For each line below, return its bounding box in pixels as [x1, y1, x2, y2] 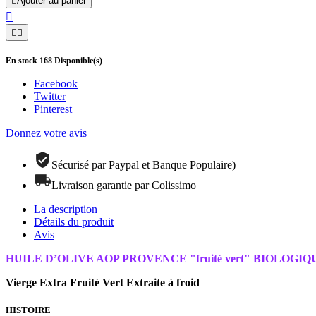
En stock [6, 55, 39, 66]
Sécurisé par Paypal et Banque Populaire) [51, 158, 236, 171]
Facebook [34, 77, 78, 90]
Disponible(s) [52, 55, 102, 66]
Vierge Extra [6, 276, 70, 288]
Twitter [34, 90, 66, 102]
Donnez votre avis [6, 126, 87, 139]
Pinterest [34, 102, 72, 115]
